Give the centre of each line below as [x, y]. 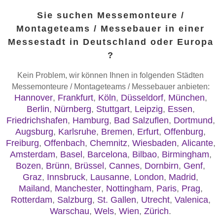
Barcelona [107, 154]
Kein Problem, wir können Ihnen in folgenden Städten [110, 75]
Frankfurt [75, 97]
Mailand [34, 188]
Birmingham [185, 154]
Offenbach [64, 143]
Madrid [182, 177]
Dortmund [193, 120]
